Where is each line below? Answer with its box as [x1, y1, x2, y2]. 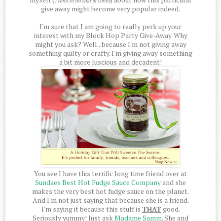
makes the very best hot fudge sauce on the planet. [32, 186, 189, 196]
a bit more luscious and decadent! [59, 57, 162, 67]
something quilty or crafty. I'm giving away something [29, 48, 192, 58]
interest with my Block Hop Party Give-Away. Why [34, 31, 187, 40]
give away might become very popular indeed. [41, 4, 180, 14]
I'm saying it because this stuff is [41, 204, 142, 214]
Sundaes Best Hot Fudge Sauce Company [35, 178, 161, 187]
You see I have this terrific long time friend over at [34, 169, 187, 179]
